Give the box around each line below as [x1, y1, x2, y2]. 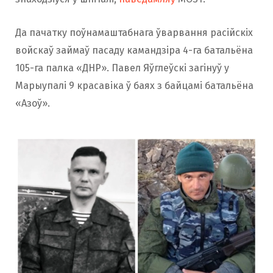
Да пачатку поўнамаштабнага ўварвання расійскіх [15, 26, 253, 38]
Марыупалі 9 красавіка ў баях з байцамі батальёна [15, 79, 253, 91]
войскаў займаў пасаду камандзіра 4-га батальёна [15, 44, 253, 56]
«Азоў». [15, 97, 50, 109]
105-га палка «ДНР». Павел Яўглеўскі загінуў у [15, 62, 229, 74]
